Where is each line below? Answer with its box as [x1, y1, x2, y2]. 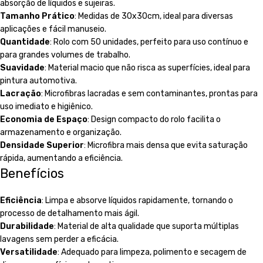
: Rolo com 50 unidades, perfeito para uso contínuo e [50, 37, 248, 48]
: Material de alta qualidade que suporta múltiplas [54, 221, 239, 232]
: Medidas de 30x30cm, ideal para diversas [75, 11, 233, 22]
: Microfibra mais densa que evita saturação [84, 140, 248, 151]
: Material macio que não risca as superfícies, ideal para [45, 63, 250, 73]
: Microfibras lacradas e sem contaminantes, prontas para [41, 89, 258, 99]
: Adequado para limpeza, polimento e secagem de [58, 247, 247, 258]
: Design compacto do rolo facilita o [87, 114, 221, 125]
